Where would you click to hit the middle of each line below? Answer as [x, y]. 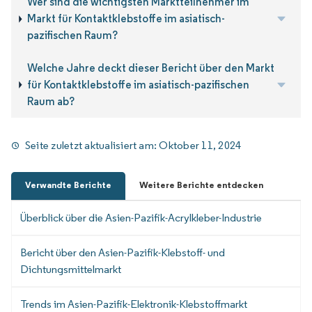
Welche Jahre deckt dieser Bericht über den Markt [150, 68]
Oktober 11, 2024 [200, 146]
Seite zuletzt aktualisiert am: [92, 146]
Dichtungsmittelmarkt [71, 269]
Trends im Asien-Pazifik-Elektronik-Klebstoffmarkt [134, 304]
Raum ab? [50, 101]
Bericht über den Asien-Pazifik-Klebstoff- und [123, 252]
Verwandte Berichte [68, 185]
